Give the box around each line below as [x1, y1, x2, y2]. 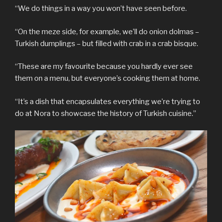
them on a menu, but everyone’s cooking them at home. [15, 74, 202, 83]
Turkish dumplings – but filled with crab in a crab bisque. [15, 39, 198, 48]
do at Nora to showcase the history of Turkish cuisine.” [15, 109, 196, 118]
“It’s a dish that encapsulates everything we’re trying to [15, 97, 200, 106]
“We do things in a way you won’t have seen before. [15, 4, 187, 13]
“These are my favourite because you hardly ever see [15, 62, 193, 71]
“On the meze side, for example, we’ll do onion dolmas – [15, 27, 199, 36]
